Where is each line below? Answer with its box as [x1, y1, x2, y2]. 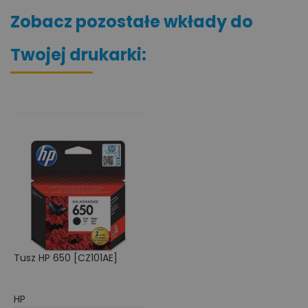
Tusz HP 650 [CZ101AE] [14, 251, 118, 265]
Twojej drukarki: [10, 43, 146, 66]
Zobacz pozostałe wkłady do [10, 10, 253, 33]
